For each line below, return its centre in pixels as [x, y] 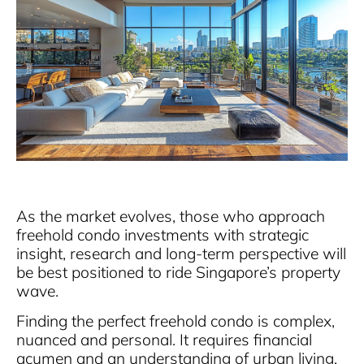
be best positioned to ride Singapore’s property [178, 272]
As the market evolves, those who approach [171, 216]
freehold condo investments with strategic [162, 234]
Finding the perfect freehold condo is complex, [175, 321]
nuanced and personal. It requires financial [164, 340]
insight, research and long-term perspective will [181, 253]
